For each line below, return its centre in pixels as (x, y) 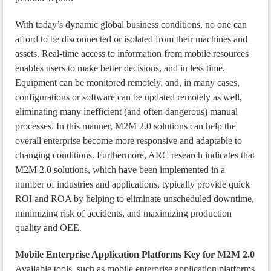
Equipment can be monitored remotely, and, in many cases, (128, 83)
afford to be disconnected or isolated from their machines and (132, 39)
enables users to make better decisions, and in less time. (120, 68)
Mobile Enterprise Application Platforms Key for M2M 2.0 (135, 254)
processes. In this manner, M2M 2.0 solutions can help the (126, 126)
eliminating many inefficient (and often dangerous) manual (127, 112)
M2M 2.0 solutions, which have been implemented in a (120, 170)
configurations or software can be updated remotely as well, (129, 97)
